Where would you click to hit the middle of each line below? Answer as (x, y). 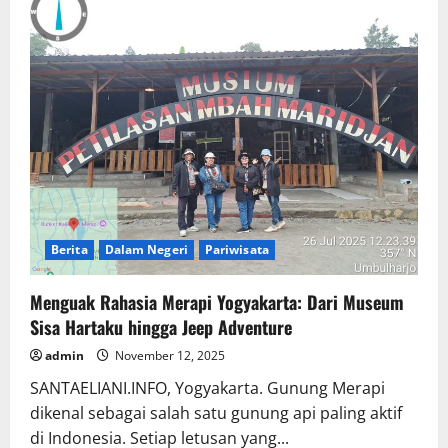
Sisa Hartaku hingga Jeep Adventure (161, 327)
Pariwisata (236, 250)
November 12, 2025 (168, 356)
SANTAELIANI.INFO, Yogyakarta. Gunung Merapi (207, 388)
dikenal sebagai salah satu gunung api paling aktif (216, 413)
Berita (69, 250)
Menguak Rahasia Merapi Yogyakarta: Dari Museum (217, 302)
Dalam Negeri (146, 250)
